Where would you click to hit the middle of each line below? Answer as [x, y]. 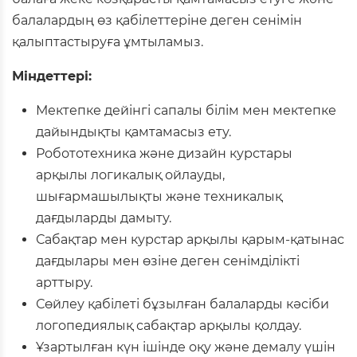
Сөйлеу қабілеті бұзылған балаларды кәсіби [182, 304]
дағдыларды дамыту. [104, 218]
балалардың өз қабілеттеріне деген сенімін [157, 20]
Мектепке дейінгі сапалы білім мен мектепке [186, 110]
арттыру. [64, 282]
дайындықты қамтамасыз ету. [133, 131]
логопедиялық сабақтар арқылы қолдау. [169, 325]
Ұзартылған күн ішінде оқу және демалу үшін [186, 347]
